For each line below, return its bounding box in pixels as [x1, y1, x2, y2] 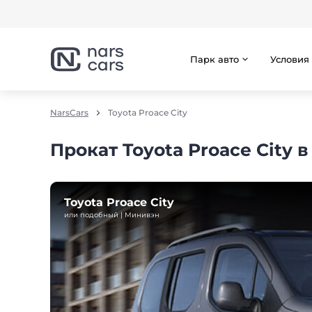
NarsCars [50, 107, 88, 118]
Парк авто [190, 53, 239, 65]
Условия [270, 53, 309, 65]
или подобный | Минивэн [64, 210, 159, 219]
